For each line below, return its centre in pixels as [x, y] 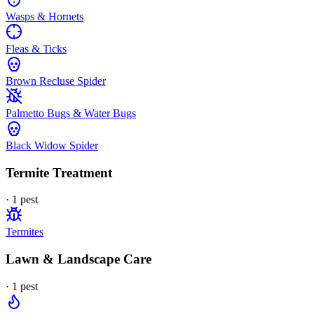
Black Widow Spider [52, 145]
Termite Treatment [59, 172]
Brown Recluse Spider [56, 81]
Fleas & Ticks [36, 48]
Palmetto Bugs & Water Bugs [71, 113]
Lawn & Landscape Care [78, 259]
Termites [25, 232]
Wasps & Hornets [45, 16]
